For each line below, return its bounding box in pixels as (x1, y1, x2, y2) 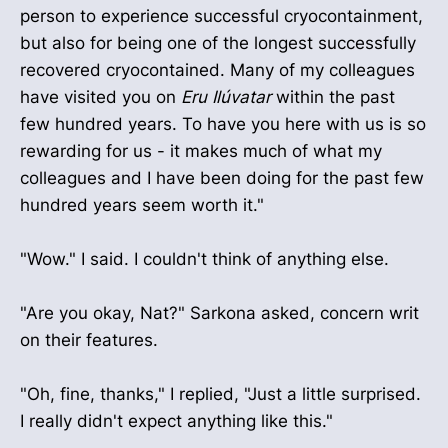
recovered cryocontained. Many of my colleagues (20, 59, 415, 80)
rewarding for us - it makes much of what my (20, 140, 382, 161)
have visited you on (20, 86, 181, 107)
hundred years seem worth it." (20, 194, 264, 215)
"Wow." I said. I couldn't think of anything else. (20, 248, 389, 269)
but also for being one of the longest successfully (20, 32, 416, 53)
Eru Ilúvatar (181, 86, 271, 107)
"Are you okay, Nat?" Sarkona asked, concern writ (20, 302, 419, 323)
